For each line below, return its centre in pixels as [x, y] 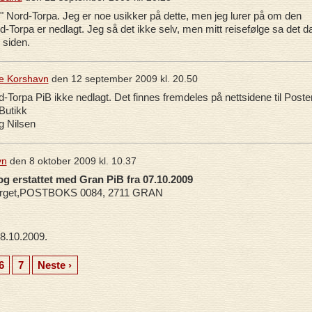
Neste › [55, 265]
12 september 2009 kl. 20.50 [134, 79]
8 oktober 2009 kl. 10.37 [83, 161]
